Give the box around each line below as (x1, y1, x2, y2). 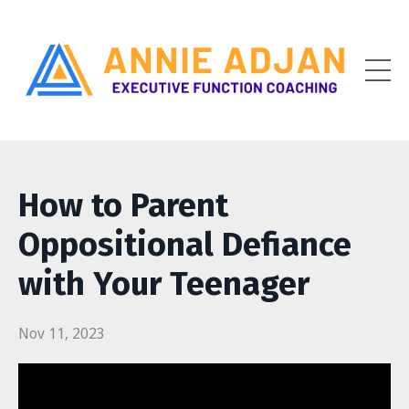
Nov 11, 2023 (18, 325, 105, 343)
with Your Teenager (18, 264, 309, 305)
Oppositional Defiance (18, 225, 351, 266)
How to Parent (18, 185, 228, 226)
